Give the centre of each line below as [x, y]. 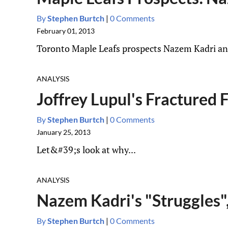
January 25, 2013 [64, 132]
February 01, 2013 [66, 31]
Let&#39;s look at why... [86, 150]
